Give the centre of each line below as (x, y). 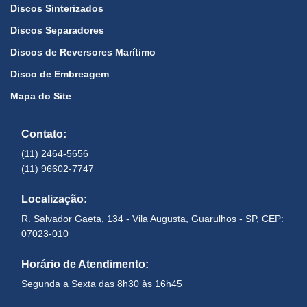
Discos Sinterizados (57, 9)
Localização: (54, 199)
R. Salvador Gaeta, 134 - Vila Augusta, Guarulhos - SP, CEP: (152, 219)
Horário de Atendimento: (85, 265)
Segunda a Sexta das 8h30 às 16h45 (102, 284)
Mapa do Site (41, 96)
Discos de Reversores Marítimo (83, 52)
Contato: (44, 134)
